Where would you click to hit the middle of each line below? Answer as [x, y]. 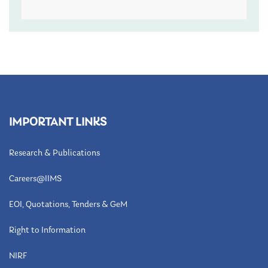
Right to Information [47, 230]
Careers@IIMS [35, 179]
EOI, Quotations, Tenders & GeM [68, 205]
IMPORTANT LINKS [58, 122]
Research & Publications [54, 153]
